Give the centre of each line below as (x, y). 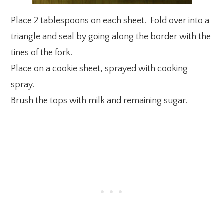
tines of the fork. (42, 53)
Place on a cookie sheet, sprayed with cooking (100, 69)
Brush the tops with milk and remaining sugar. (99, 101)
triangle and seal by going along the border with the (111, 37)
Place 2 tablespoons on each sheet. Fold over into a (110, 21)
